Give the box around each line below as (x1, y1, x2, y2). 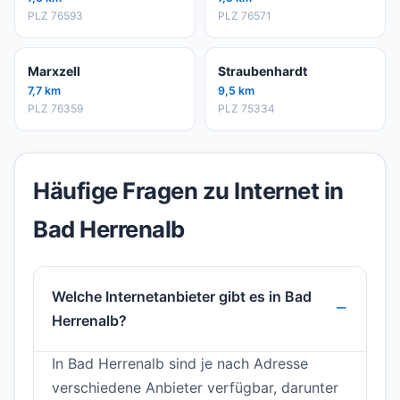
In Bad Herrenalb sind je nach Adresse (52, 354, 308, 373)
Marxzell (28, 63, 80, 79)
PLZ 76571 (218, 9, 271, 23)
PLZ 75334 (218, 102, 275, 116)
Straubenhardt (218, 63, 307, 79)
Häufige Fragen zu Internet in (33, 177, 344, 205)
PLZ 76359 (28, 102, 83, 116)
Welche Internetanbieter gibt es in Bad (52, 287, 312, 306)
